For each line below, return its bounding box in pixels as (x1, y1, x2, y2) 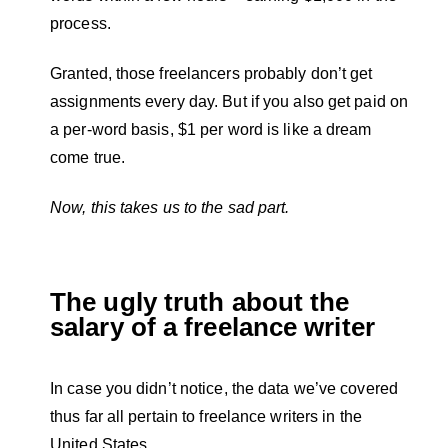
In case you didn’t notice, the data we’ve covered (50, 379, 398, 397)
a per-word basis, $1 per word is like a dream (50, 120, 372, 138)
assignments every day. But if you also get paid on (50, 92, 409, 110)
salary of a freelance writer (50, 312, 375, 341)
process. (50, 14, 115, 32)
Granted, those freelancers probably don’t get (50, 64, 373, 82)
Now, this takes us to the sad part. (50, 199, 294, 217)
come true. (50, 148, 134, 166)
